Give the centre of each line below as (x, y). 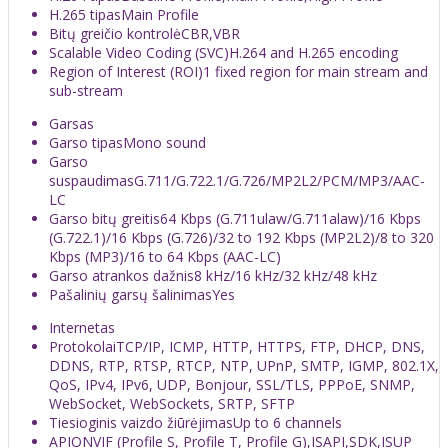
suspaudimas (91, 180)
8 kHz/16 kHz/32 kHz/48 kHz (285, 275)
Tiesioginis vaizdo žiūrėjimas (141, 422)
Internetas (82, 327)
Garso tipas (86, 142)
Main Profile (160, 14)
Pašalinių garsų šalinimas (130, 294)
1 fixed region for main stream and (315, 71)
